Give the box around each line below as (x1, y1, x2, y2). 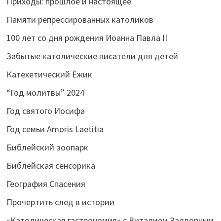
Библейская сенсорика (6, 159, 96, 171)
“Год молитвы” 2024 (6, 86, 85, 98)
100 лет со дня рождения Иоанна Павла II (6, 32, 168, 43)
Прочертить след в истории (6, 196, 115, 208)
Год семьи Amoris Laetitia (6, 123, 104, 135)
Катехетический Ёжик (6, 68, 93, 80)
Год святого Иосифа (6, 105, 85, 116)
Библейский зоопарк (6, 141, 89, 153)
